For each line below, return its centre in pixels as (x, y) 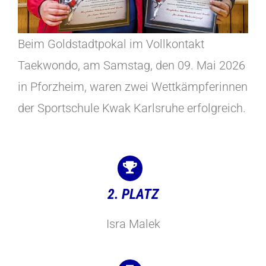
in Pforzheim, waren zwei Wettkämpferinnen (133, 87)
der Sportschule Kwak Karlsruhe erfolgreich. (132, 108)
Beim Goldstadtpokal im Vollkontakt (111, 44)
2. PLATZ (133, 194)
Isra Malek (133, 224)
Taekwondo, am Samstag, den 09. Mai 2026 (132, 66)
